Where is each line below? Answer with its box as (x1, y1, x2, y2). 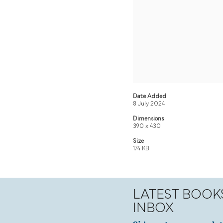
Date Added (133, 94, 166, 100)
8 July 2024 (133, 102, 165, 107)
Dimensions (133, 116, 164, 122)
